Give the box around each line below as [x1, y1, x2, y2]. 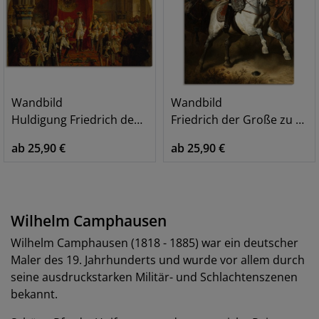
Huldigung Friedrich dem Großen [11, 112, 134, 127]
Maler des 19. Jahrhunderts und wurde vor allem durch [11, 252, 305, 268]
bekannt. [11, 286, 58, 302]
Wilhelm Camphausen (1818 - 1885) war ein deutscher [11, 235, 298, 251]
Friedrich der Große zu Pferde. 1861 [171, 112, 296, 127]
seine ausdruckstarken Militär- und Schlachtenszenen [11, 269, 298, 285]
